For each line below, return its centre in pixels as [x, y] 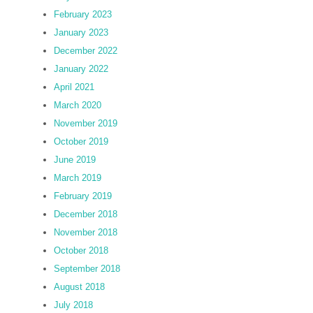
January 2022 [81, 69]
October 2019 [81, 141]
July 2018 [73, 305]
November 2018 [86, 232]
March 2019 [78, 178]
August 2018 [79, 287]
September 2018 [87, 269]
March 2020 [78, 105]
